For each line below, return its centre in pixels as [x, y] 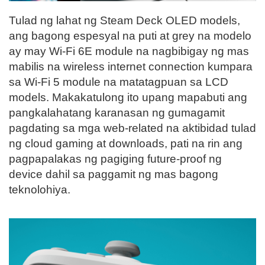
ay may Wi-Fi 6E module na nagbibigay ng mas [129, 51]
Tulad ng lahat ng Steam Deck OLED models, [125, 20]
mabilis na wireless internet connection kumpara [131, 66]
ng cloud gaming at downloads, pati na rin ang [126, 143]
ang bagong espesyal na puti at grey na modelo [130, 35]
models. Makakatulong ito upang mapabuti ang [128, 97]
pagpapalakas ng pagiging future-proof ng [115, 159]
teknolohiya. [40, 189]
